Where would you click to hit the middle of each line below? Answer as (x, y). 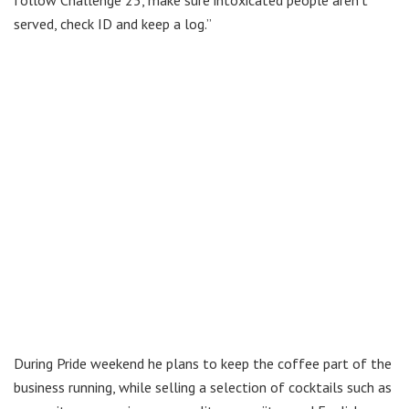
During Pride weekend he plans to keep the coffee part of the (203, 364)
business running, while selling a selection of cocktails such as (203, 388)
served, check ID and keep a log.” (113, 24)
